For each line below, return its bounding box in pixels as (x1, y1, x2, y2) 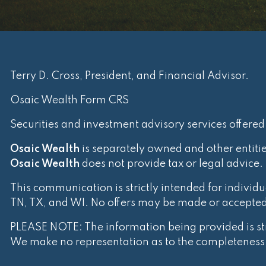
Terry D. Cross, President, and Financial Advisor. (10, 71, 252, 82)
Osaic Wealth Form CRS (10, 95, 129, 106)
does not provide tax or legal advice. (80, 159, 264, 170)
